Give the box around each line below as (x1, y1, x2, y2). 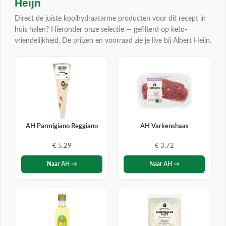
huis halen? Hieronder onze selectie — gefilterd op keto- (15, 26, 187, 33)
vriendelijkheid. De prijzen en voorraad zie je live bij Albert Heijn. (15, 37, 211, 44)
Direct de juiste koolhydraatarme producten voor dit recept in (15, 15, 206, 22)
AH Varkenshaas (140, 123, 189, 129)
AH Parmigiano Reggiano (26, 123, 98, 129)
